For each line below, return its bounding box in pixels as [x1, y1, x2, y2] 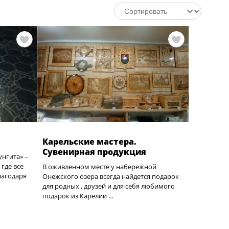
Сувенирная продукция [42, 146, 146, 157]
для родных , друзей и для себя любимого [42, 181, 175, 191]
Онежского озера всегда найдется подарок [42, 172, 179, 181]
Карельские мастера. [42, 136, 136, 147]
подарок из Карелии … [42, 191, 113, 200]
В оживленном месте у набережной [42, 162, 156, 171]
